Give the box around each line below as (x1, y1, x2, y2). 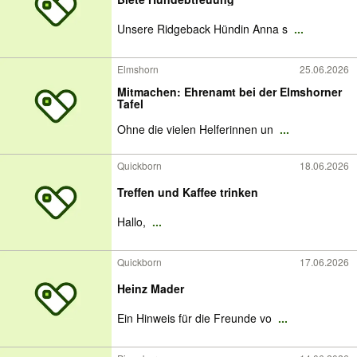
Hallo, (117, 214, 149, 229)
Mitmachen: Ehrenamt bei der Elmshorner (117, 84, 342, 100)
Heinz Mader (117, 280, 184, 296)
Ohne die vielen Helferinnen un (117, 121, 277, 137)
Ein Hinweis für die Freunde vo (117, 310, 275, 326)
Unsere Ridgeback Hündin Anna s (117, 21, 291, 37)
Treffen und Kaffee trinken (117, 184, 258, 200)
